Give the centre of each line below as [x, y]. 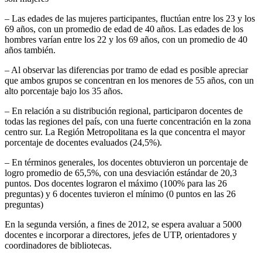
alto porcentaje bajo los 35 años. [64, 91]
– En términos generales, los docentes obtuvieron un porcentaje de [126, 163]
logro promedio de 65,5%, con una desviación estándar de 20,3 [121, 173]
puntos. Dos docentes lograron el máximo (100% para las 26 [116, 184]
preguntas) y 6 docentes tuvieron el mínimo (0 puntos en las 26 [120, 194]
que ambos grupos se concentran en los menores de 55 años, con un [129, 81]
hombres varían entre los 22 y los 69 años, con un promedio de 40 [126, 40]
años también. [30, 50]
